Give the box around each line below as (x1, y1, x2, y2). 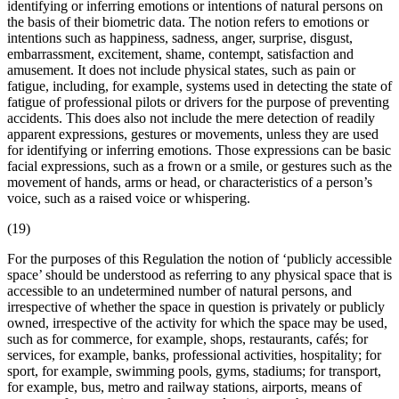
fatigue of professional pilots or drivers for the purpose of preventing (7, 94, 389, 110)
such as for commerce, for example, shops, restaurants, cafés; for (7, 330, 368, 346)
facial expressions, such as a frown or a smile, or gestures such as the (7, 158, 392, 174)
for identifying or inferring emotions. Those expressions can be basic (7, 142, 391, 158)
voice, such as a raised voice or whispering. (7, 190, 250, 206)
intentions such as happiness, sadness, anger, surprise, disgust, (7, 29, 353, 45)
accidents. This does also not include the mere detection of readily (7, 110, 375, 126)
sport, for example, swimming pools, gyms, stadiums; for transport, (7, 362, 381, 379)
